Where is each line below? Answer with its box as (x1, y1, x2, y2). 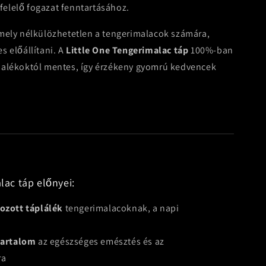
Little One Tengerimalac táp (66, 44, 189, 56)
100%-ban (188, 44, 233, 56)
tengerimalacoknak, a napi (63, 202, 179, 214)
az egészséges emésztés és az (36, 235, 164, 248)
